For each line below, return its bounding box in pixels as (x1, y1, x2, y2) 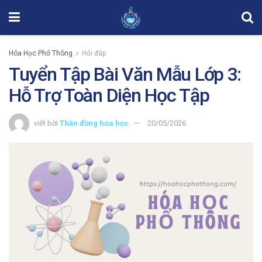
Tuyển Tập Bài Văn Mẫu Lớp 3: (9, 63, 242, 85)
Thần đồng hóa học (60, 118, 129, 127)
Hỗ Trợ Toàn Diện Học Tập (9, 84, 209, 106)
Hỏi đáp (82, 49, 106, 57)
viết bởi (34, 118, 58, 127)
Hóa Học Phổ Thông (9, 49, 73, 57)
